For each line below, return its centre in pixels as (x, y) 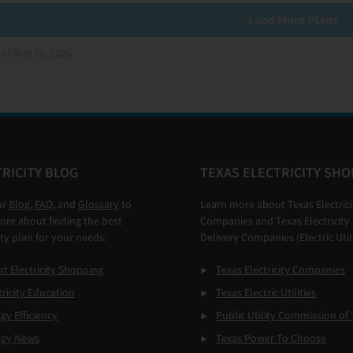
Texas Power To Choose (271, 338)
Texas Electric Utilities (266, 292)
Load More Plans (294, 19)
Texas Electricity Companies (281, 269)
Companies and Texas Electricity (275, 221)
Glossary (98, 204)
